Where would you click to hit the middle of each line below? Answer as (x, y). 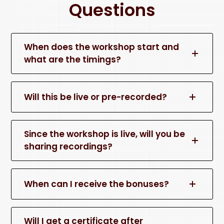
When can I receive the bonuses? (97, 184)
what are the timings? (73, 60)
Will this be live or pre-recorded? (96, 97)
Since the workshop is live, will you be (105, 134)
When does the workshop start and (102, 47)
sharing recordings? (68, 147)
